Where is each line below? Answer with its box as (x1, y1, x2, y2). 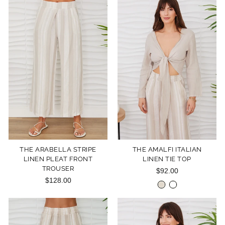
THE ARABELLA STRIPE (20, 145, 96, 153)
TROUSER (42, 164, 74, 172)
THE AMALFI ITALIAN (132, 145, 202, 153)
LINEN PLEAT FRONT (23, 155, 93, 163)
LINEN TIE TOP (143, 155, 191, 163)
